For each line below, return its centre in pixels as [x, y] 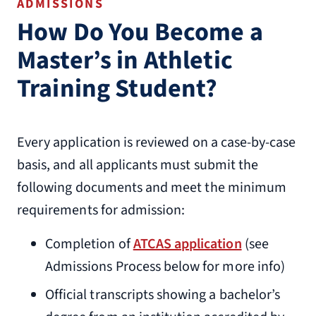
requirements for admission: [101, 210]
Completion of [89, 244]
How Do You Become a [140, 32]
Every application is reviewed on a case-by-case [157, 142]
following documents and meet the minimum [152, 188]
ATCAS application [187, 244]
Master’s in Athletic [125, 60]
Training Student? [117, 89]
